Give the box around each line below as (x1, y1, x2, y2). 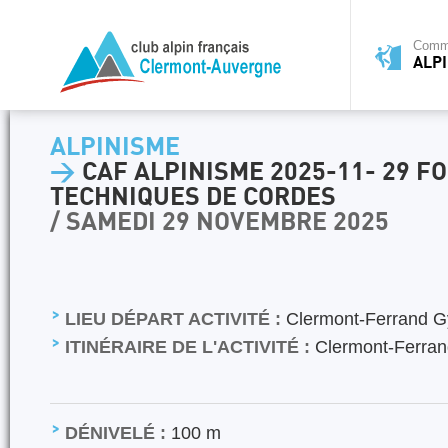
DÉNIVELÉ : (65, 422, 166, 443)
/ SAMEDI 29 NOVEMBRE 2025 (50, 209, 389, 236)
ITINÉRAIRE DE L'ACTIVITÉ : (65, 336, 310, 357)
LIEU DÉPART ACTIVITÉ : (65, 308, 281, 329)
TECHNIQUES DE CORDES (50, 184, 336, 211)
